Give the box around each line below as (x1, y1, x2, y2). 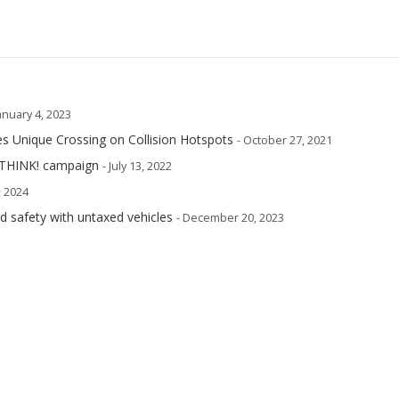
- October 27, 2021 (237, 133, 332, 148)
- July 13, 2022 (102, 159, 172, 174)
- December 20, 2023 (176, 210, 284, 225)
